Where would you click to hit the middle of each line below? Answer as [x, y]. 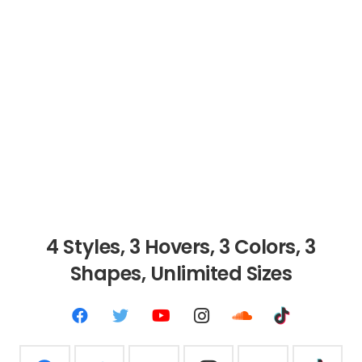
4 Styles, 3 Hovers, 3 [140, 247]
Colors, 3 [275, 247]
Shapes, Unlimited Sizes [181, 274]
